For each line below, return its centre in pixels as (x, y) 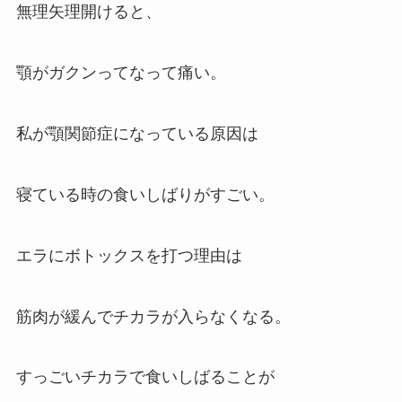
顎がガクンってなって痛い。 (121, 73)
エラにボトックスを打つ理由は (129, 255)
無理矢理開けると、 (88, 12)
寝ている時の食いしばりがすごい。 (145, 194)
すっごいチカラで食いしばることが (145, 377)
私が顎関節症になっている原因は (137, 134)
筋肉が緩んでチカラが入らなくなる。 (153, 316)
